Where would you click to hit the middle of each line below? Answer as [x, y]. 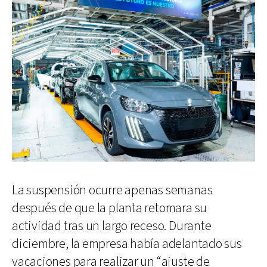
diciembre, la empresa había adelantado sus [127, 244]
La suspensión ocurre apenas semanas [112, 190]
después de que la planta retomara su [110, 208]
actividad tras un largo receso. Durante [112, 226]
